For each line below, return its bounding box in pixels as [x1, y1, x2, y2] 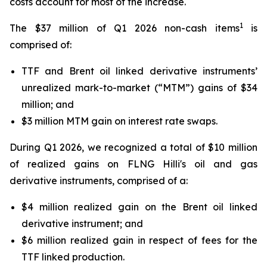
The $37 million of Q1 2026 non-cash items [10, 22, 240, 34]
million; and [21, 98, 74, 110]
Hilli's [162, 158, 186, 170]
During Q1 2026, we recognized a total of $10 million [10, 141, 257, 153]
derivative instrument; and [21, 218, 143, 229]
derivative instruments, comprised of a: [10, 175, 190, 187]
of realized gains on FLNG [10, 158, 163, 170]
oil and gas [185, 158, 257, 170]
